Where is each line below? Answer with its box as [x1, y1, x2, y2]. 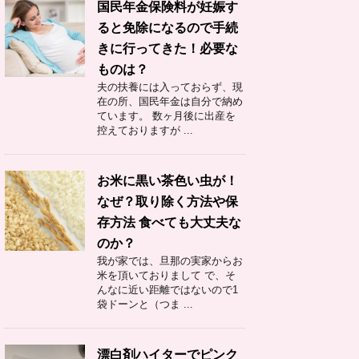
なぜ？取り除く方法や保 [97, 195, 238, 208]
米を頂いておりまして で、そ [97, 269, 236, 281]
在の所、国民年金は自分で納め [97, 95, 243, 107]
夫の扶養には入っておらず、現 [97, 81, 243, 93]
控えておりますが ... [97, 124, 193, 136]
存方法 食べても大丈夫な [97, 216, 241, 229]
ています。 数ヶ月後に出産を [97, 110, 236, 122]
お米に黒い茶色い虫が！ [97, 174, 238, 188]
